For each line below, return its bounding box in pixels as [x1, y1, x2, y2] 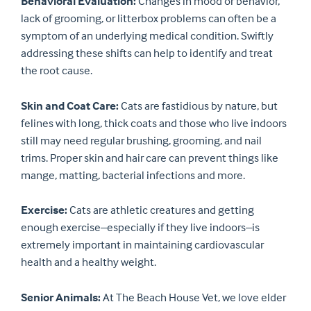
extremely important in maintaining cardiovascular [21, 237, 264, 253]
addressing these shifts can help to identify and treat [21, 46, 273, 61]
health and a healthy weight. [21, 255, 156, 270]
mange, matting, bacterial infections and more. [21, 167, 245, 183]
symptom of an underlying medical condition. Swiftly [21, 28, 274, 44]
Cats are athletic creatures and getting [67, 203, 254, 218]
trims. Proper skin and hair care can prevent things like [21, 150, 278, 165]
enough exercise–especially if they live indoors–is [21, 220, 260, 235]
